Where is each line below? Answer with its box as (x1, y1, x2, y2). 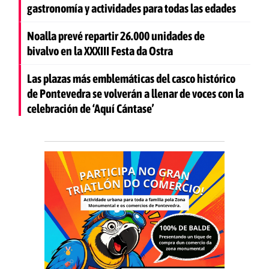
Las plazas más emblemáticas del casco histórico (27, 71, 235, 86)
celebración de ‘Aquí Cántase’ (27, 101, 154, 116)
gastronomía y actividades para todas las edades (27, 1, 236, 16)
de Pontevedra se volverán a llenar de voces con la (27, 86, 244, 101)
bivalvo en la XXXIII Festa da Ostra (27, 44, 173, 58)
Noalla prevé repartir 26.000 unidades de (27, 29, 205, 43)
